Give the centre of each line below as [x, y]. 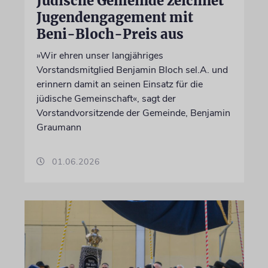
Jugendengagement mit [115, 18]
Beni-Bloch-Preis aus [110, 34]
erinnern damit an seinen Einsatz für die [119, 85]
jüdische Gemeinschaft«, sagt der [106, 99]
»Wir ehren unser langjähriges [100, 56]
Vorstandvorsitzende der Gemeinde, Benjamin [133, 113]
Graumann [59, 128]
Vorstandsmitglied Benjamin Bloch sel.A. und [132, 70]
